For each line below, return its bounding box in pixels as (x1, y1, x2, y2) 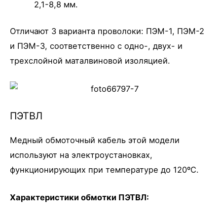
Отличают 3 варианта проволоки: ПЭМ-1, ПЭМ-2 (10, 26, 204, 37)
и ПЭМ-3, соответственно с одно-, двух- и (10, 41, 183, 51)
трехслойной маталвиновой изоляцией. (10, 56, 170, 66)
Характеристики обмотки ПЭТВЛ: (10, 192, 149, 203)
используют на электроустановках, (10, 149, 152, 160)
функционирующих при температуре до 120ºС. (10, 164, 199, 175)
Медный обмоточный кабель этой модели (10, 135, 180, 145)
